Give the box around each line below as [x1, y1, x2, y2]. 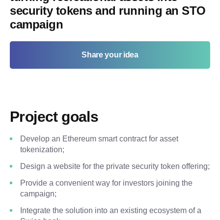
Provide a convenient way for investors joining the [20, 179, 192, 187]
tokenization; [20, 145, 64, 154]
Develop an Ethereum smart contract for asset [20, 135, 178, 143]
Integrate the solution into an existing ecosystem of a [20, 206, 201, 215]
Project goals [10, 109, 99, 125]
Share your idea [82, 51, 138, 59]
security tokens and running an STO [10, 4, 206, 17]
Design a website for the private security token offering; [20, 162, 210, 170]
